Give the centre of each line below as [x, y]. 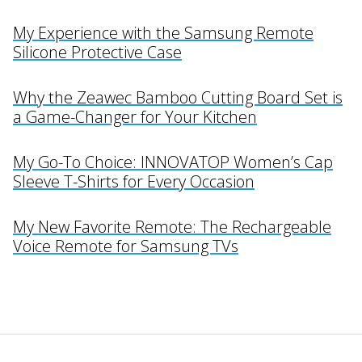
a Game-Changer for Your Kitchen [135, 117]
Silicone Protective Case [97, 53]
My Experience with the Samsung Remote [163, 33]
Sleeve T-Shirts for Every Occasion [134, 182]
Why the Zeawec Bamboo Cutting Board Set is [178, 98]
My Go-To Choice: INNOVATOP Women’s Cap [173, 162]
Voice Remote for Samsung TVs [126, 246]
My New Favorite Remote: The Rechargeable [172, 227]
